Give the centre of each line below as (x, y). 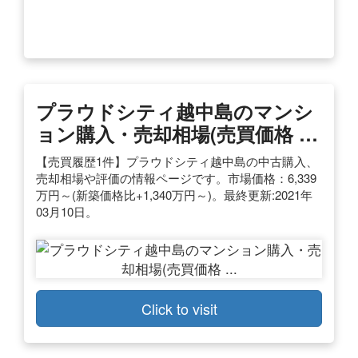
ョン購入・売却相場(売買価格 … (177, 133)
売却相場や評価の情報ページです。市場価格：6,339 (176, 177)
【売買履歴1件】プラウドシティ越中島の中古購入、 (177, 161)
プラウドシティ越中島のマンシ (175, 111)
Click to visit (179, 308)
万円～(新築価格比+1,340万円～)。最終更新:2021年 (174, 194)
